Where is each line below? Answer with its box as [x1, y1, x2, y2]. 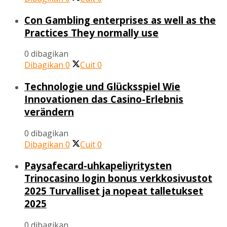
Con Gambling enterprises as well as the [24, 13, 216, 26]
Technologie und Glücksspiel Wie [24, 80, 180, 93]
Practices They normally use [24, 26, 159, 39]
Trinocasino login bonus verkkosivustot [24, 172, 212, 185]
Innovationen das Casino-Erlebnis [24, 92, 183, 105]
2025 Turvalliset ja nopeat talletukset [24, 184, 203, 198]
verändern [24, 105, 74, 118]
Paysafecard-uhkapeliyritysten [24, 159, 172, 172]
